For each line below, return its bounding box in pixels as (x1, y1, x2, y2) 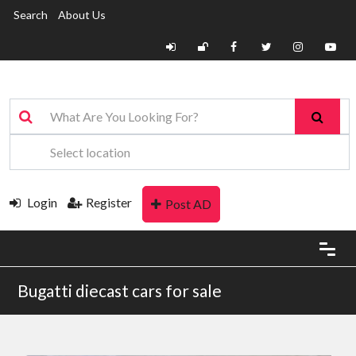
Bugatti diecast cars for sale (17, 281, 222, 300)
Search (14, 8, 48, 21)
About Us (58, 8, 106, 21)
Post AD (165, 196, 211, 211)
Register (86, 195, 132, 211)
